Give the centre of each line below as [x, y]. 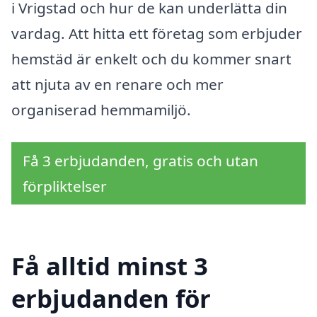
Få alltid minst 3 [110, 266]
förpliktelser [65, 186]
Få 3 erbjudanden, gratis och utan [140, 160]
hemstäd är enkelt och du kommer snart [151, 58]
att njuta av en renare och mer [117, 84]
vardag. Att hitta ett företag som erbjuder [157, 33]
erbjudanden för [111, 299]
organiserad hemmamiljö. [101, 109]
